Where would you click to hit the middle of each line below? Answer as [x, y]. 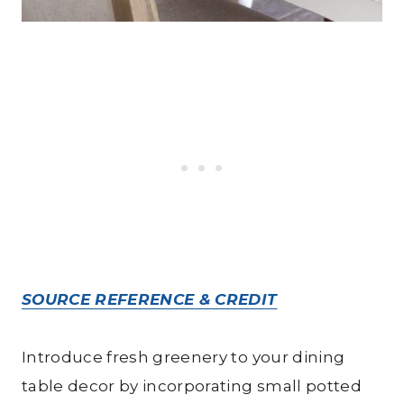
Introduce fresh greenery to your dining [184, 357]
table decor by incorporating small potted [192, 386]
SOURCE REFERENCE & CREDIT [150, 299]
